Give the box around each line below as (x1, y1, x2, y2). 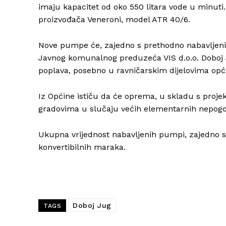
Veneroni (87, 15, 121, 25)
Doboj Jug (73, 201, 111, 210)
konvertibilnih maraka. (38, 142, 126, 152)
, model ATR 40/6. (121, 15, 190, 25)
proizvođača (38, 15, 87, 25)
